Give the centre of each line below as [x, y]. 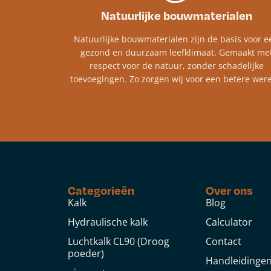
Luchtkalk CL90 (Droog [119, 242]
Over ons [229, 191]
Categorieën [101, 191]
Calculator [229, 222]
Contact [224, 242]
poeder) [86, 254]
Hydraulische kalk [108, 222]
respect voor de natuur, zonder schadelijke [176, 66]
